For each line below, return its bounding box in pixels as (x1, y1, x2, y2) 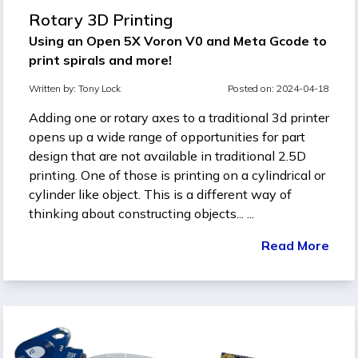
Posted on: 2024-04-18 (228, 82, 329, 94)
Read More (261, 237, 329, 253)
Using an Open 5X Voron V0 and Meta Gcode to (29, 32, 327, 49)
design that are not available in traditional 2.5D (29, 147, 306, 164)
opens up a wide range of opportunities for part (29, 128, 305, 145)
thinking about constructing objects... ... (29, 205, 254, 221)
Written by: (29, 82, 78, 94)
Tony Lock (78, 82, 121, 94)
